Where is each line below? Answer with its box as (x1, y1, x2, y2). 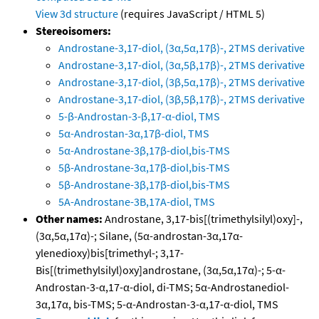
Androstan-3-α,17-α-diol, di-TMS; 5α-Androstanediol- (36, 280, 289, 295)
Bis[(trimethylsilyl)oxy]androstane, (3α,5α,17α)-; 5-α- (36, 263, 286, 278)
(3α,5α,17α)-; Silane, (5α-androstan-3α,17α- (36, 229, 243, 244)
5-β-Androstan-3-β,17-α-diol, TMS (58, 109, 220, 124)
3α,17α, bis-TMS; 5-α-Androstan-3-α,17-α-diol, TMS (36, 297, 278, 312)
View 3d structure (36, 6, 118, 21)
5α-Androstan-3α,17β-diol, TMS (58, 126, 209, 141)
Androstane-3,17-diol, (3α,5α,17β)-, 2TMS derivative (58, 41, 305, 56)
